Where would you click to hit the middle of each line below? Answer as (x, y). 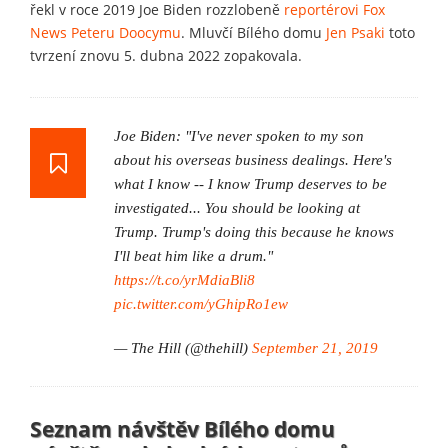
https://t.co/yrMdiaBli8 (184, 279)
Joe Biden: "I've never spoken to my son (239, 135)
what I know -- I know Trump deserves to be (250, 183)
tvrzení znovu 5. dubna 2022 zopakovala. (166, 55)
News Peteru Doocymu (105, 32)
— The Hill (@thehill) (183, 347)
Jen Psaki (353, 32)
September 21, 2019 (315, 347)
